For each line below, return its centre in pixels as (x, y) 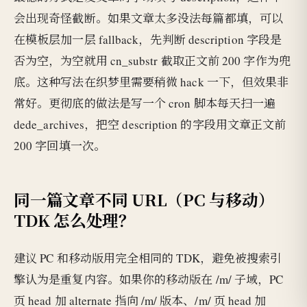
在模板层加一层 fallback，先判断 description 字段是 (148, 40)
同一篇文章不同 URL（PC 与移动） (144, 199)
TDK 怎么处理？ (74, 220)
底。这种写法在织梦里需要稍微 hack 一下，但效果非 (151, 82)
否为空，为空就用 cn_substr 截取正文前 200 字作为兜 (152, 61)
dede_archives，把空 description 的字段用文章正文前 (150, 125)
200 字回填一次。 (60, 146)
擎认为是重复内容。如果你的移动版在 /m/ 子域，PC (149, 280)
